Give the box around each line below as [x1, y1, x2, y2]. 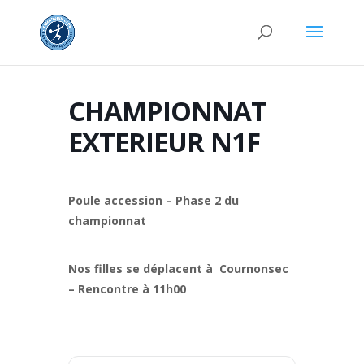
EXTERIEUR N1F [68, 123, 260, 160]
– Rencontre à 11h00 [68, 281, 186, 297]
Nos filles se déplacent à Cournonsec [68, 261, 292, 276]
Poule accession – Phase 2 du [68, 193, 239, 208]
